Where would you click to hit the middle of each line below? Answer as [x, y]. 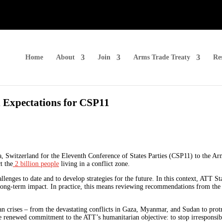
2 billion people [36, 164]
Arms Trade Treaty [162, 57]
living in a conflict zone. [95, 164]
